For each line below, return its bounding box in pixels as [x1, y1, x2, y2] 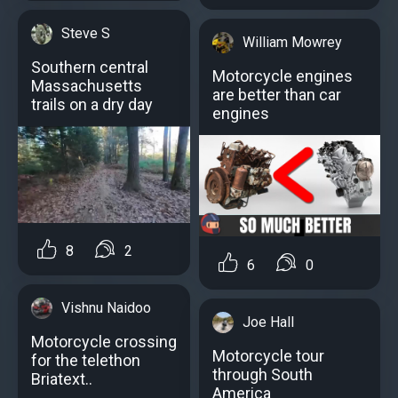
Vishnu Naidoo [61, 299, 151, 317]
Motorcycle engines [212, 66, 353, 85]
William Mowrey [243, 33, 342, 51]
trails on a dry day [31, 95, 153, 115]
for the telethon [31, 351, 140, 370]
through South [212, 364, 313, 384]
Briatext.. [31, 370, 92, 389]
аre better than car [212, 84, 341, 104]
